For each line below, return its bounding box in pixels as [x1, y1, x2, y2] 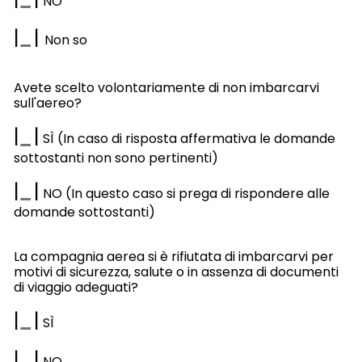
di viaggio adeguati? [13, 278, 138, 297]
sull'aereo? [13, 94, 82, 113]
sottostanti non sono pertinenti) [13, 148, 218, 167]
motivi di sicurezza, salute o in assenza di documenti [13, 263, 339, 282]
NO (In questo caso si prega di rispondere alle [39, 183, 330, 203]
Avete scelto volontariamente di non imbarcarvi [13, 78, 319, 98]
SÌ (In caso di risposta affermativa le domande [39, 129, 335, 149]
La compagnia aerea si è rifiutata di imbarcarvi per [13, 247, 334, 267]
